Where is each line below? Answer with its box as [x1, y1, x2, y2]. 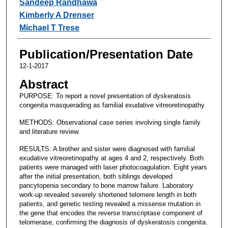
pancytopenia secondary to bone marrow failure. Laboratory [19, 181, 193, 189]
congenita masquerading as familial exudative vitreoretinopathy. [19, 101, 206, 109]
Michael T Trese [19, 23, 79, 32]
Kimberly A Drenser [19, 10, 94, 19]
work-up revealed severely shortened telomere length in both [19, 190, 196, 198]
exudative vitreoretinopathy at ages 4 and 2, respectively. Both [19, 154, 204, 162]
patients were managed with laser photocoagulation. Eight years [19, 163, 207, 171]
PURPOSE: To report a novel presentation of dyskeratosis [19, 92, 191, 100]
